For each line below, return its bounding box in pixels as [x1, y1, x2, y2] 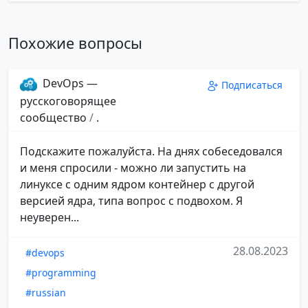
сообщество [20, 110, 89, 126]
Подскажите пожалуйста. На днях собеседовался [20, 144, 283, 159]
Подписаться [221, 78, 283, 91]
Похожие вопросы [8, 32, 142, 53]
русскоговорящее [20, 93, 116, 109]
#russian [25, 286, 66, 300]
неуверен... [20, 210, 79, 225]
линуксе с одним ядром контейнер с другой [20, 177, 254, 192]
